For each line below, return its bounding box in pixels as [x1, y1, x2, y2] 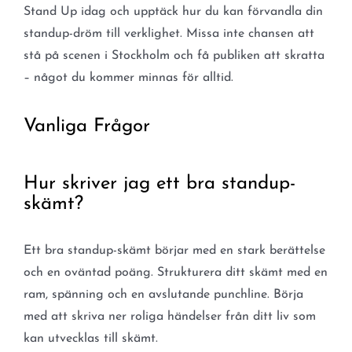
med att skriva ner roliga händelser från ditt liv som [23, 310, 316, 323]
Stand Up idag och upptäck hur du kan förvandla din [23, 5, 323, 19]
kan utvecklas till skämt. [23, 332, 158, 345]
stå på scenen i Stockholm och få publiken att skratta [23, 49, 324, 63]
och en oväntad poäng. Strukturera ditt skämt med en [23, 266, 328, 279]
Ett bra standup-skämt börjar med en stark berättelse [23, 244, 325, 257]
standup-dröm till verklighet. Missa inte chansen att [23, 27, 314, 41]
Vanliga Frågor [23, 117, 150, 137]
